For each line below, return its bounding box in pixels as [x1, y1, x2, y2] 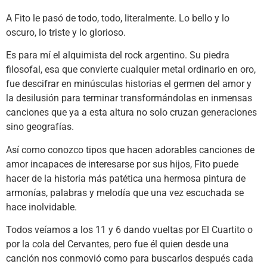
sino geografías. [6, 121, 74, 133]
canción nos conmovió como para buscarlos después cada [6, 253, 253, 265]
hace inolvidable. [6, 201, 77, 213]
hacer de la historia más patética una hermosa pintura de [6, 172, 246, 184]
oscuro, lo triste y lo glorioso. [6, 26, 126, 38]
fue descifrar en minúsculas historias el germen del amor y [6, 78, 252, 90]
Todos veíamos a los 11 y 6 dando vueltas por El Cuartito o [6, 224, 253, 236]
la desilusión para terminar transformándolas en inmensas [6, 92, 252, 104]
